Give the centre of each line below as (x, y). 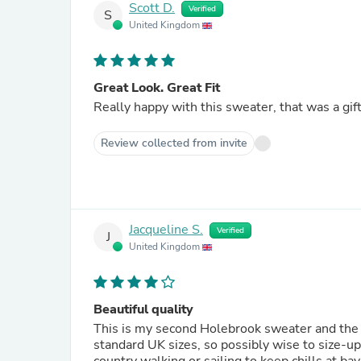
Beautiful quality (143, 309)
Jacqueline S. (166, 230)
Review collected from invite (174, 143)
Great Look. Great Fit (157, 88)
